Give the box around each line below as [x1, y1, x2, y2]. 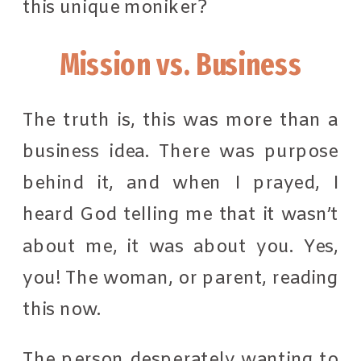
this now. [23, 297, 106, 322]
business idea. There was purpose [23, 139, 339, 164]
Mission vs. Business [59, 46, 302, 83]
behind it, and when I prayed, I [23, 171, 339, 196]
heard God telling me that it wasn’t [23, 202, 339, 227]
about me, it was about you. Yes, [23, 234, 339, 259]
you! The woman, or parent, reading [23, 266, 339, 290]
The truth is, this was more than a [23, 108, 339, 132]
